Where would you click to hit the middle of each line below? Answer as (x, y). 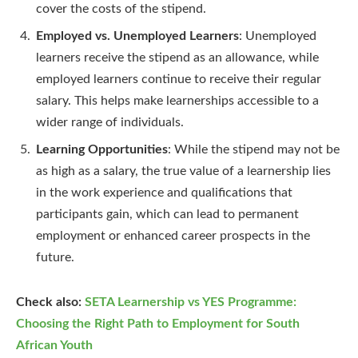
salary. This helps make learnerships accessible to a (177, 101)
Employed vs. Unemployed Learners (137, 36)
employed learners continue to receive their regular (179, 80)
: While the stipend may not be (254, 150)
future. (55, 258)
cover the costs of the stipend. (121, 9)
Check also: (50, 302)
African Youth (54, 346)
